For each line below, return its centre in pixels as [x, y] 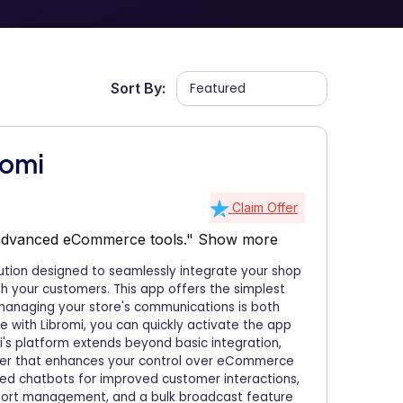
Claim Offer [263, 207]
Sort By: [139, 88]
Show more [238, 239]
